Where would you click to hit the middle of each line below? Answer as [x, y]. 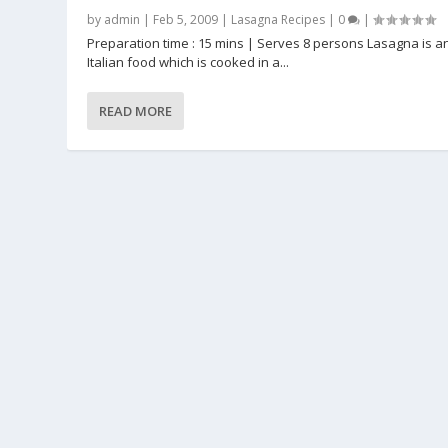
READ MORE [136, 111]
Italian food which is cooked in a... [188, 62]
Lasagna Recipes [278, 20]
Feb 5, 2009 [186, 20]
